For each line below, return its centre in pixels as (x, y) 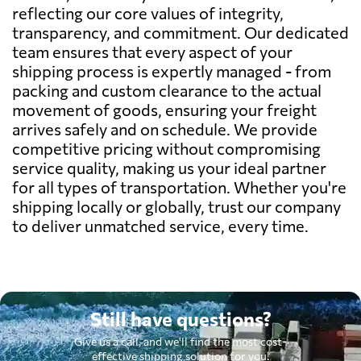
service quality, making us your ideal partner (169, 167)
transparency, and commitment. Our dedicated (180, 32)
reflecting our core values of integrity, (148, 12)
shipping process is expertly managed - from (172, 71)
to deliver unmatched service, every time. (160, 225)
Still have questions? (180, 318)
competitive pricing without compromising (166, 148)
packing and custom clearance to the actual (167, 90)
